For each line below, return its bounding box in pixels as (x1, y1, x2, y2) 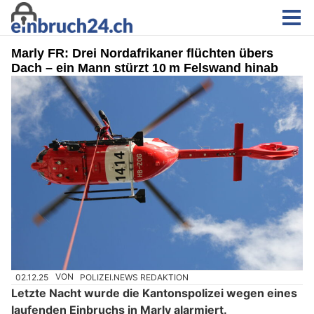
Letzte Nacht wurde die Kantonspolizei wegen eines (11, 285, 297, 300)
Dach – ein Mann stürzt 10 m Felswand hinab (11, 61, 278, 75)
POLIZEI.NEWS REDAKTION (80, 271, 189, 282)
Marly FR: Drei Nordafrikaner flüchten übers (11, 46, 273, 60)
